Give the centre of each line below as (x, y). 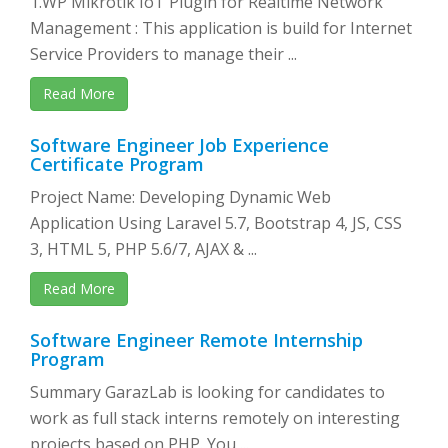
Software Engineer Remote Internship (196, 340)
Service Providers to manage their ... (163, 54)
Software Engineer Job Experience (179, 145)
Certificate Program (117, 164)
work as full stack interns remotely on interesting (215, 418)
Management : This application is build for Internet (221, 28)
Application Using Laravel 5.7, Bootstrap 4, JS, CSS (216, 223)
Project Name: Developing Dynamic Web (180, 197)
